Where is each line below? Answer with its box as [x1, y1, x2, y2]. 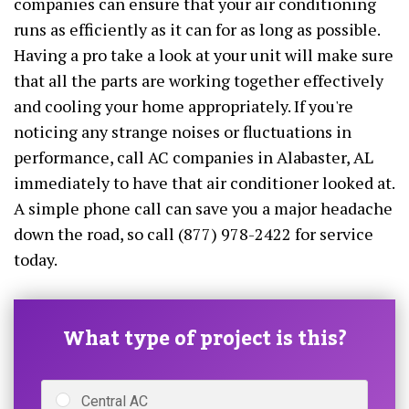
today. [14, 248, 58, 271]
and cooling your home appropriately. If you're [14, 95, 353, 118]
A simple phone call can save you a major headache [14, 197, 393, 220]
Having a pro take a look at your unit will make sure [14, 44, 393, 67]
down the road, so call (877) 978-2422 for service [14, 223, 373, 246]
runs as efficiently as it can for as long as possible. [14, 18, 380, 41]
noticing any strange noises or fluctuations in [14, 121, 351, 143]
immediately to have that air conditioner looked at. [14, 172, 394, 194]
